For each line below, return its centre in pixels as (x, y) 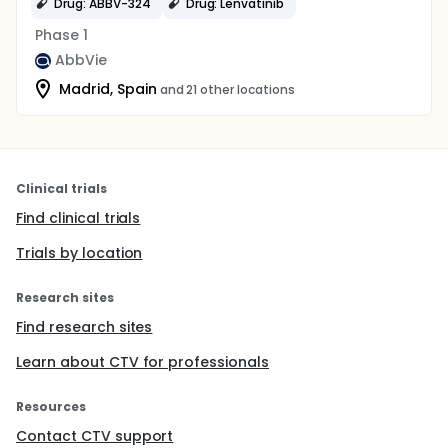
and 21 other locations (227, 89)
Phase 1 (61, 35)
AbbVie (81, 60)
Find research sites (84, 327)
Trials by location (79, 253)
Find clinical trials (78, 218)
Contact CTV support (95, 436)
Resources (51, 406)
